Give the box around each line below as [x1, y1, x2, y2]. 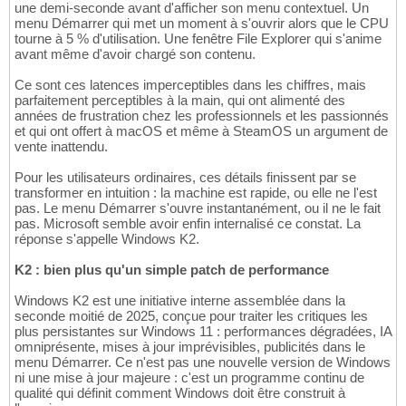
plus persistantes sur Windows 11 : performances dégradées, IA [14, 324, 391, 340]
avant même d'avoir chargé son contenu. [14, 46, 256, 63]
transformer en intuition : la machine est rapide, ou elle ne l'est [14, 185, 377, 201]
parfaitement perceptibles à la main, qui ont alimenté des [14, 92, 345, 109]
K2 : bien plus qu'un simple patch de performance [14, 262, 329, 278]
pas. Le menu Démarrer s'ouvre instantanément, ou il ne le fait [14, 200, 381, 217]
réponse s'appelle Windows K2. [14, 231, 199, 247]
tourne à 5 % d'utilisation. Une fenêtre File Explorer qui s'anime [14, 31, 382, 47]
